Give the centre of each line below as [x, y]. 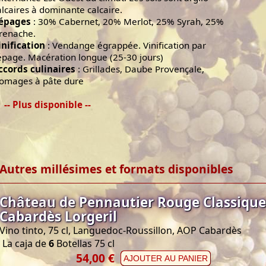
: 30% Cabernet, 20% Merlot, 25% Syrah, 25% [127, 22]
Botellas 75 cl [84, 244]
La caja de [26, 244]
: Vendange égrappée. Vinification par [126, 45]
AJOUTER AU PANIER [166, 259]
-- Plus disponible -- [47, 105]
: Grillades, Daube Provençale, [140, 69]
